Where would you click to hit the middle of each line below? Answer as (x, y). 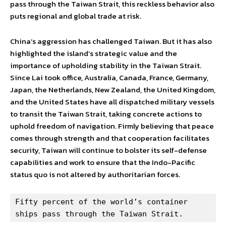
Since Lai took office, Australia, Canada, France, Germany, (109, 78)
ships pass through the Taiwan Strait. (99, 214)
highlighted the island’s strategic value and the (94, 53)
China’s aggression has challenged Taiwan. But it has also (111, 41)
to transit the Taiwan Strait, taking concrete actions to (106, 114)
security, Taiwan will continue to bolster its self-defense (108, 150)
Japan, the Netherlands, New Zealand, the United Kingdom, (113, 90)
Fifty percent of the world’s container (101, 202)
